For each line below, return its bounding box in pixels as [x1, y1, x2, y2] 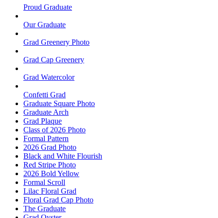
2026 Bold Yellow [23, 169, 79, 178]
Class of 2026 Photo [23, 125, 86, 134]
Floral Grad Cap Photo [23, 195, 93, 204]
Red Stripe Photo [23, 160, 76, 169]
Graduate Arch [23, 108, 69, 116]
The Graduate [23, 204, 66, 213]
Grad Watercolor [23, 73, 74, 81]
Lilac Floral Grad [23, 186, 76, 195]
